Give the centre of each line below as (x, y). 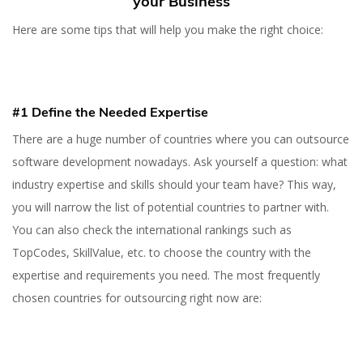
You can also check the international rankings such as (152, 230)
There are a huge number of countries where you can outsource (181, 139)
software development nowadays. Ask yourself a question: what (180, 162)
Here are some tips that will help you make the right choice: (168, 30)
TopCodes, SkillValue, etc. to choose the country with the (162, 253)
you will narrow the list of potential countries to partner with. (171, 207)
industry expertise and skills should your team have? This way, (174, 185)
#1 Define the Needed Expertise (110, 112)
